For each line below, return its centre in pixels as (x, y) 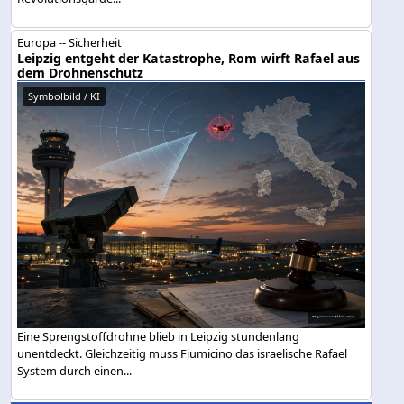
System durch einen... (75, 370)
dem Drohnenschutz (81, 73)
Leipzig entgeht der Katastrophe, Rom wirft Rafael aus (189, 59)
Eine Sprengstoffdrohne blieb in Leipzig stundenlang (159, 336)
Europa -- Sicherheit (70, 43)
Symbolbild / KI (64, 96)
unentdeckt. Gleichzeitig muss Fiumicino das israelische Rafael (183, 353)
